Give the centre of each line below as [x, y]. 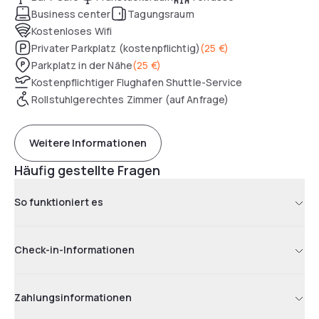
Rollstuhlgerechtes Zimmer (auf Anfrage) [130, 99]
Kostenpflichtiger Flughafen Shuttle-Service [137, 82]
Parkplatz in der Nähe [82, 65]
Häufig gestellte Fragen [87, 170]
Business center [71, 14]
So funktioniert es [59, 202]
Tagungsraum [161, 14]
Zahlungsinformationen [73, 297]
